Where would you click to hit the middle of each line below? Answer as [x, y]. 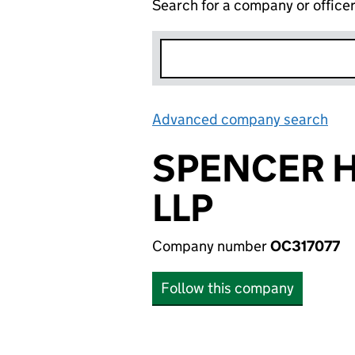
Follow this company [227, 288]
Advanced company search [240, 119]
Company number [211, 246]
